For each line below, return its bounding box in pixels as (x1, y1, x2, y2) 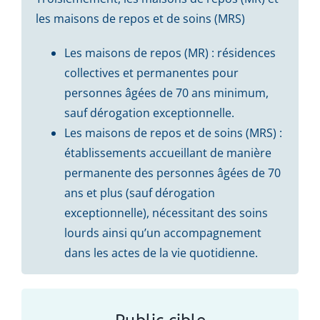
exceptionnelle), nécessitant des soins (64, 204, 268, 221)
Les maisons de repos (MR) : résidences (64, 44, 276, 61)
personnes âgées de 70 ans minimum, (64, 84, 269, 101)
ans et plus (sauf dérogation (64, 184, 215, 201)
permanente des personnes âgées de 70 (64, 164, 281, 181)
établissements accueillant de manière (64, 144, 271, 161)
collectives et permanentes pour (64, 64, 239, 81)
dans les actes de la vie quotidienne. (64, 244, 258, 261)
